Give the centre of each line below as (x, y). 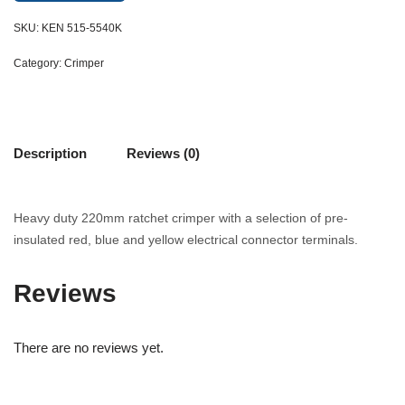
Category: (39, 63)
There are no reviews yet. (89, 348)
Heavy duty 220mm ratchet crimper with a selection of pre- (181, 218)
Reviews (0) (163, 153)
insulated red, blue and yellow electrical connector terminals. (186, 240)
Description (50, 153)
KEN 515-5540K (82, 28)
